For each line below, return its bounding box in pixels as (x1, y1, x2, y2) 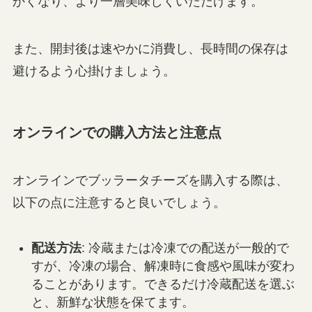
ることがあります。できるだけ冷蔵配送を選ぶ (31, 277, 295, 292)
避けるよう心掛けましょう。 (12, 63, 175, 78)
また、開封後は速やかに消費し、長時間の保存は (12, 41, 288, 56)
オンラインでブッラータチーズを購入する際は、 (12, 173, 288, 188)
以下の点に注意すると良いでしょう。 (12, 196, 226, 210)
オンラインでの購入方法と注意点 (12, 124, 221, 140)
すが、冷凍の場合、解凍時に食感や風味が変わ (31, 259, 295, 274)
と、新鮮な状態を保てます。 (31, 295, 194, 310)
